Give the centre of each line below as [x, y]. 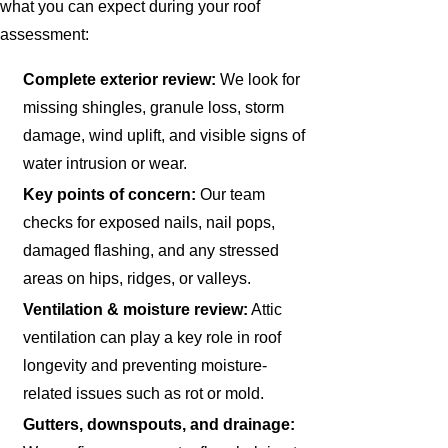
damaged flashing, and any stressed [151, 251]
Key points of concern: [110, 195]
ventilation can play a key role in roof [152, 338]
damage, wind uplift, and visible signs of [164, 135]
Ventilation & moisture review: [136, 310]
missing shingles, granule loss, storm [154, 107]
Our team [231, 195]
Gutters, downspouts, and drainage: [159, 425]
